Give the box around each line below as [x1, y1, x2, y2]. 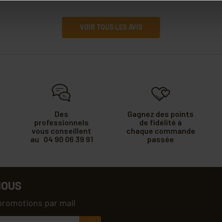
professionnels [34, 117, 89, 127]
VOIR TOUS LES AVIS [80, 23, 142, 32]
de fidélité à [139, 117, 182, 127]
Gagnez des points [127, 109, 194, 119]
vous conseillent [32, 126, 91, 136]
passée [147, 134, 174, 144]
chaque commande [126, 126, 195, 136]
